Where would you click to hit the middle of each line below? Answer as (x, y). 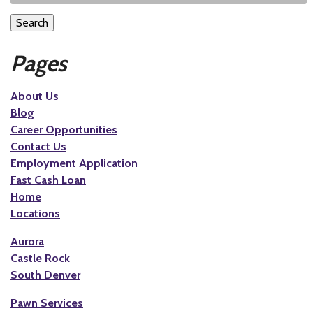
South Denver (45, 275)
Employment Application (74, 163)
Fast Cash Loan (48, 180)
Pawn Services (47, 303)
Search (32, 23)
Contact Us (38, 146)
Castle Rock (40, 258)
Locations (35, 213)
